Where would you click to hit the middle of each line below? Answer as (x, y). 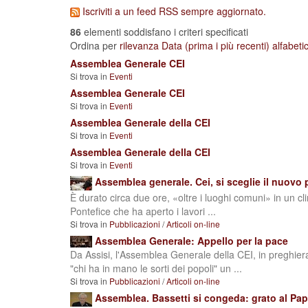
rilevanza (139, 45)
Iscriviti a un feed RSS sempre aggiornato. (174, 11)
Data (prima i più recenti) (216, 45)
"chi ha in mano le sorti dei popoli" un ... (156, 268)
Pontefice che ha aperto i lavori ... (143, 211)
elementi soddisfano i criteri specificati (165, 32)
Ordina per (93, 45)
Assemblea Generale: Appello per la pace (191, 240)
